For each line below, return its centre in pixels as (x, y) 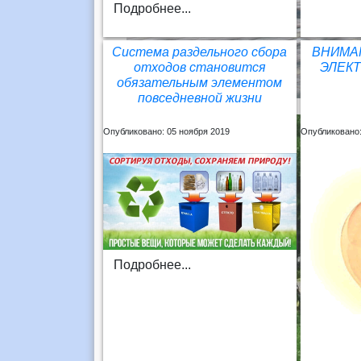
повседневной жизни (199, 98)
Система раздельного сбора (200, 52)
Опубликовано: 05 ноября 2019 (166, 131)
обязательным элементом (200, 82)
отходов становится (199, 67)
